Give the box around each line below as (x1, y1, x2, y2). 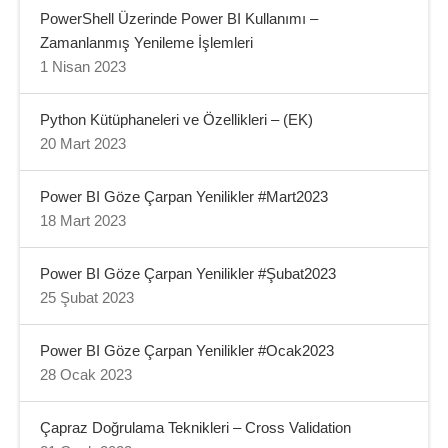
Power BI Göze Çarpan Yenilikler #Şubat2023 (40, 265, 336, 282)
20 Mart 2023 (40, 135, 126, 152)
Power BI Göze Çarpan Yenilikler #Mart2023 (40, 188, 328, 205)
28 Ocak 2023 (40, 366, 132, 383)
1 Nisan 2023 (40, 58, 126, 75)
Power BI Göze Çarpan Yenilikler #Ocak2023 (40, 342, 334, 359)
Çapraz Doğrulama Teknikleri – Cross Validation (40, 419, 351, 436)
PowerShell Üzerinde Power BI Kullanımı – (40, 10, 318, 27)
